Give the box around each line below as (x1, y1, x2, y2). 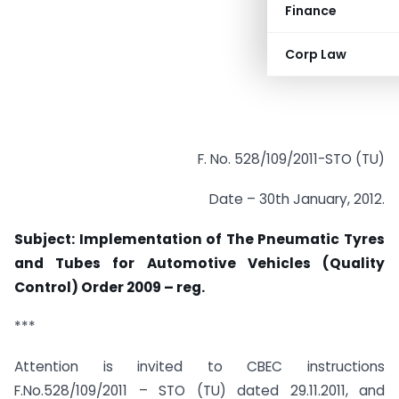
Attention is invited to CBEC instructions (14, 357, 385, 377)
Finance (285, 2, 337, 20)
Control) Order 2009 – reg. (14, 277, 205, 297)
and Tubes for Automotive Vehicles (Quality (14, 253, 385, 273)
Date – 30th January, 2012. (209, 189, 385, 208)
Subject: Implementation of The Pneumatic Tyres (14, 229, 385, 248)
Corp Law (285, 45, 346, 63)
